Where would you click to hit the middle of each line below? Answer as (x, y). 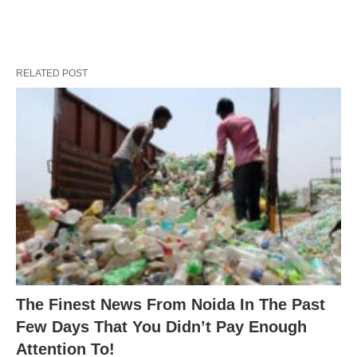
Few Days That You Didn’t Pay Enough (161, 327)
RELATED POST (52, 73)
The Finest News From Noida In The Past (171, 305)
